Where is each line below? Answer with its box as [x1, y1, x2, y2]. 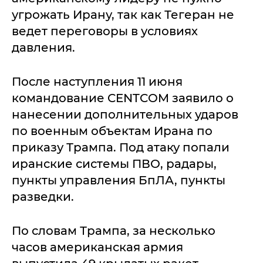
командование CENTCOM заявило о [12, 91, 234, 106]
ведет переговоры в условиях [12, 24, 198, 39]
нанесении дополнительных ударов [12, 107, 238, 122]
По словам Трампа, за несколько [12, 224, 215, 238]
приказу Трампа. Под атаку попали [12, 140, 230, 155]
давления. [12, 41, 75, 55]
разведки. [12, 190, 74, 204]
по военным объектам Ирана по [12, 124, 213, 139]
